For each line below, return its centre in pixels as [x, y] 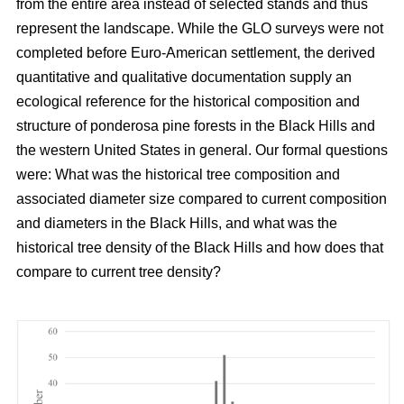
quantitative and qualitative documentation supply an [184, 78]
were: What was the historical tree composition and [178, 175]
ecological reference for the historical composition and [188, 102]
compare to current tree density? [119, 272]
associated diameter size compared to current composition [202, 199]
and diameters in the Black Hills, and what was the [177, 224]
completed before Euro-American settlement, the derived [196, 53]
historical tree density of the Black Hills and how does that [200, 248]
